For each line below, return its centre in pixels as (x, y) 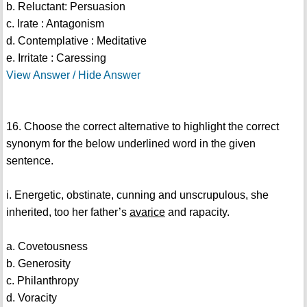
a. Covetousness (47, 247)
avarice (147, 212)
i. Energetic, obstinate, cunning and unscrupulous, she (137, 195)
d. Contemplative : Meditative (76, 41)
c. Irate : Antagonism (55, 24)
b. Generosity (38, 264)
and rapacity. (197, 212)
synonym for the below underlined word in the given (131, 144)
